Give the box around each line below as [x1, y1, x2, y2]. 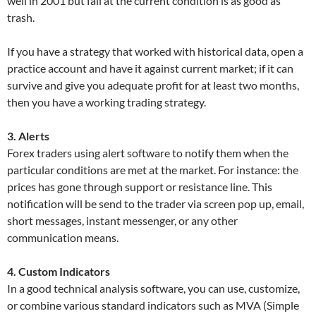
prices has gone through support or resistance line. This [7, 180, 272, 193]
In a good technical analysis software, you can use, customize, [7, 281, 300, 295]
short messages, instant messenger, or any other [7, 214, 238, 227]
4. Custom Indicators [7, 265, 110, 278]
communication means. [7, 231, 119, 244]
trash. [7, 11, 35, 24]
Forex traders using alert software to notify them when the [7, 146, 288, 159]
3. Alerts [7, 129, 49, 142]
